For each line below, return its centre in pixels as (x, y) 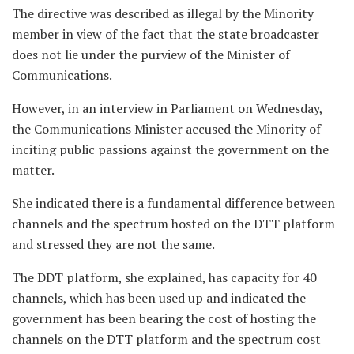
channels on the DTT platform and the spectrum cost (166, 339)
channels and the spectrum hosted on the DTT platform (173, 223)
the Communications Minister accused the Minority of (166, 128)
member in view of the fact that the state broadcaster (166, 34)
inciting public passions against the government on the (170, 149)
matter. (33, 169)
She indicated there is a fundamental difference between (173, 203)
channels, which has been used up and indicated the (159, 298)
